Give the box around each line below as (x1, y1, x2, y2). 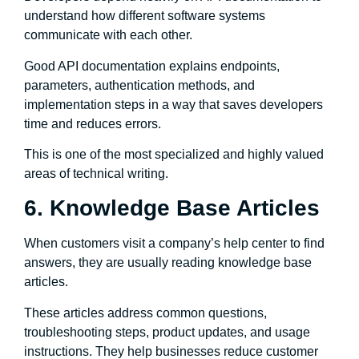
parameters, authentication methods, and (24, 78, 255, 92)
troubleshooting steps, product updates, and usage (24, 325, 310, 339)
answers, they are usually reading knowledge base (24, 256, 312, 270)
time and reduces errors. (24, 116, 161, 131)
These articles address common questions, (24, 305, 267, 320)
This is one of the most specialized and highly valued (24, 147, 324, 161)
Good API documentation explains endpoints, (24, 58, 280, 73)
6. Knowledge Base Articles (24, 196, 320, 221)
